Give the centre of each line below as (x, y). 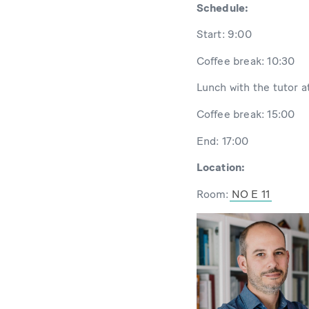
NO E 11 (251, 194)
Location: (221, 168)
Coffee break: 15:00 (246, 114)
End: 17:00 (222, 141)
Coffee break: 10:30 (246, 61)
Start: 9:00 (224, 34)
